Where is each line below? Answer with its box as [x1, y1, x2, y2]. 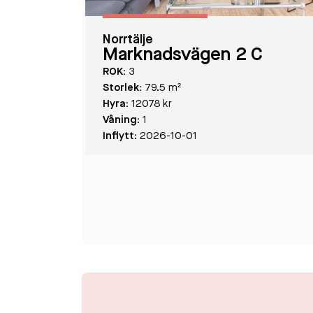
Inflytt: [103, 131, 137, 142]
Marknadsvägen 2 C [103, 46, 263, 64]
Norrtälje [103, 34, 153, 46]
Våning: [103, 115, 140, 126]
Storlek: [103, 83, 142, 94]
